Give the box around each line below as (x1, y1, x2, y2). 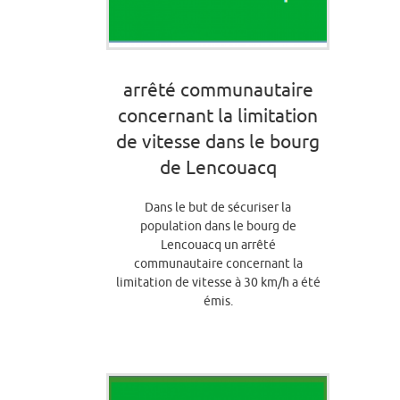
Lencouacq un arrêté (160, 237, 276, 253)
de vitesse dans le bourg (116, 130, 320, 153)
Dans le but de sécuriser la (145, 200, 291, 215)
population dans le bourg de (139, 219, 296, 234)
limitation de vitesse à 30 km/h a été (115, 275, 321, 290)
